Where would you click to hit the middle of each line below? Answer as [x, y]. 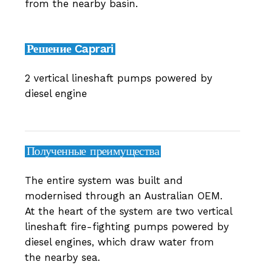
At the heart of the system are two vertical [128, 211]
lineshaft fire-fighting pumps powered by [127, 227]
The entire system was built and [104, 181]
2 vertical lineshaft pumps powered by [118, 78]
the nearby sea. [62, 258]
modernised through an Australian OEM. [123, 196]
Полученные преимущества [93, 151]
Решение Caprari [70, 49]
